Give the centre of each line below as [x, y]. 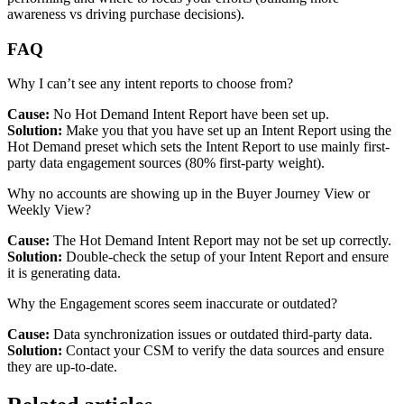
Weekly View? [49, 210]
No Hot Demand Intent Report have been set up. [191, 115]
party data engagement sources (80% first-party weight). [166, 163]
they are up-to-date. [62, 367]
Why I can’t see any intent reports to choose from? [150, 84]
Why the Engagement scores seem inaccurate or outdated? [172, 304]
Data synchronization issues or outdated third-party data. [211, 335]
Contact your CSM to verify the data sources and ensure [225, 351]
